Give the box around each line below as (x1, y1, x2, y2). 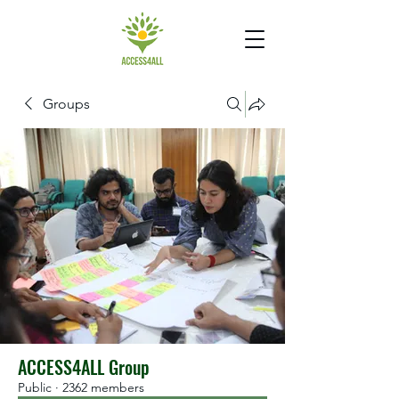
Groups (43, 95, 90, 112)
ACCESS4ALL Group (18, 354, 150, 380)
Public (18, 379, 52, 395)
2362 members (62, 379, 144, 395)
